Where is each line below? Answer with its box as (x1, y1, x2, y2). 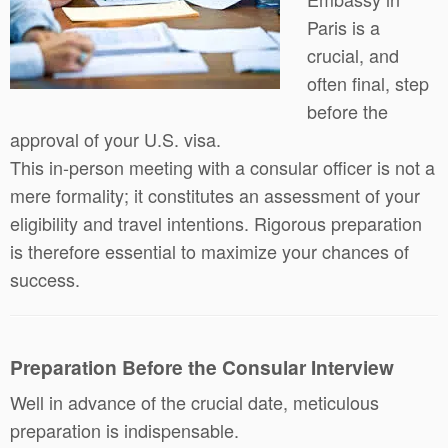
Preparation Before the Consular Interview (10, 353, 394, 381)
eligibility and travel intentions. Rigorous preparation (10, 210, 422, 236)
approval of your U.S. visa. (10, 126, 221, 152)
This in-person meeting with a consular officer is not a (10, 154, 435, 180)
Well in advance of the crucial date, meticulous (10, 389, 379, 415)
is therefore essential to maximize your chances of (10, 238, 409, 264)
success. (10, 266, 80, 292)
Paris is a (307, 14, 381, 40)
